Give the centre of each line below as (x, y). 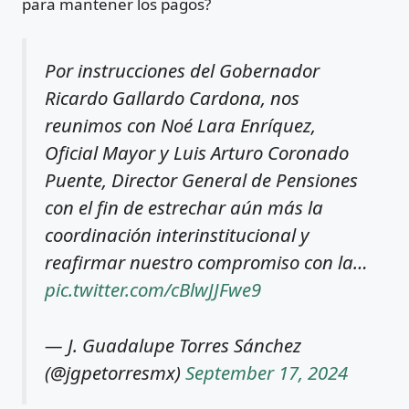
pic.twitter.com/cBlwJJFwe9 (153, 290)
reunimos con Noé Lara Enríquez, (180, 126)
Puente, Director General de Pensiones (201, 180)
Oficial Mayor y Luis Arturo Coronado (197, 153)
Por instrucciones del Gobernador (182, 71)
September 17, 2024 (267, 373)
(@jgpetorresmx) (115, 373)
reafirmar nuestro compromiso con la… (206, 262)
